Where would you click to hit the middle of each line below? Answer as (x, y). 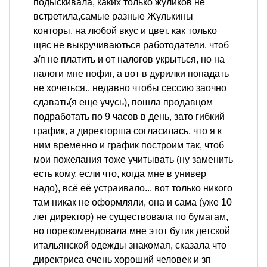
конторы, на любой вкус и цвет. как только (125, 31)
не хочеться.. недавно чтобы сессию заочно (130, 88)
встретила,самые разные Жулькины (113, 17)
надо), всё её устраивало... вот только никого (133, 188)
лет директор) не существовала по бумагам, (131, 217)
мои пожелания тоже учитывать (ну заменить (133, 160)
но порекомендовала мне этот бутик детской (132, 231)
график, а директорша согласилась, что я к (128, 131)
